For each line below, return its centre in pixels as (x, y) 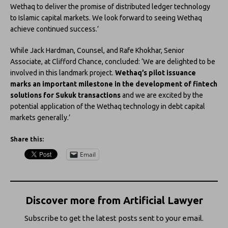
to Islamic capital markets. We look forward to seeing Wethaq (106, 18)
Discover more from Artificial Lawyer (114, 200)
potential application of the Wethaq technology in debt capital (108, 106)
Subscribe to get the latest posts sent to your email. (114, 218)
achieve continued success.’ (54, 29)
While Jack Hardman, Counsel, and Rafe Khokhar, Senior (97, 50)
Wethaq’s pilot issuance (155, 73)
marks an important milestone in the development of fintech (114, 84)
